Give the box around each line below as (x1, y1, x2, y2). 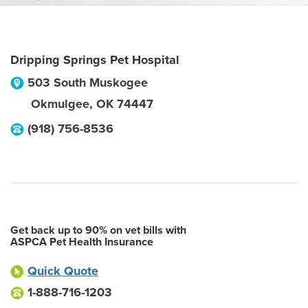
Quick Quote (27, 263, 98, 278)
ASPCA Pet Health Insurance (10, 235, 153, 249)
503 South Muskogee (27, 75, 148, 90)
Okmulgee (31, 96, 89, 111)
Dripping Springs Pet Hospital (10, 52, 179, 67)
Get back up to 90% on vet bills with (10, 223, 186, 237)
